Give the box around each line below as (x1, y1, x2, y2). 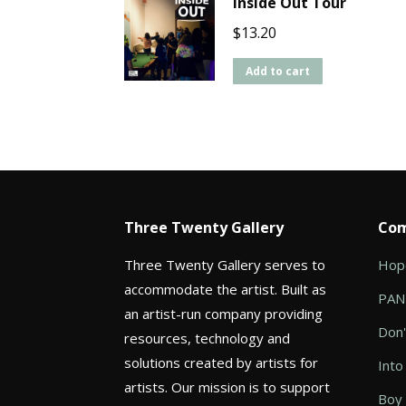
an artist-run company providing (124, 304, 323, 324)
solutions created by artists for (124, 353, 318, 372)
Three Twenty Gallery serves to (124, 256, 325, 275)
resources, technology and (124, 329, 290, 348)
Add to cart (246, 63, 310, 80)
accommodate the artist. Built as (124, 280, 326, 299)
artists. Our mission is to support (124, 378, 330, 397)
